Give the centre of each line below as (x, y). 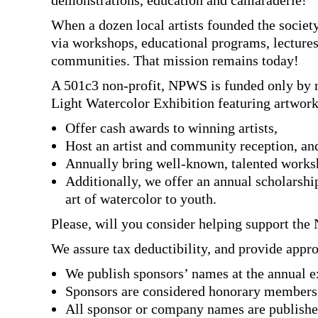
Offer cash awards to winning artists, (171, 128)
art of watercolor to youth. (141, 199)
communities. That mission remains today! (175, 60)
